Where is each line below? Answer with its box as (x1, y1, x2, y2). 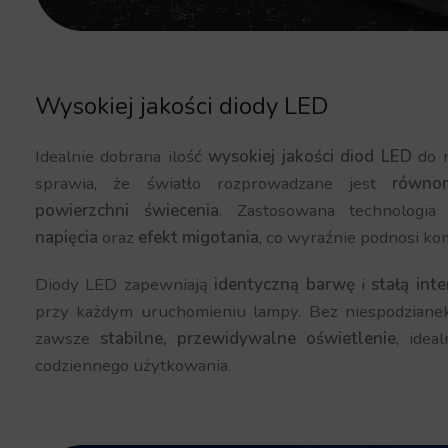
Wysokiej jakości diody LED (35, 90, 329, 123)
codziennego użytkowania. (35, 354, 232, 378)
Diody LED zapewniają (35, 273, 215, 297)
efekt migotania (138, 226, 260, 250)
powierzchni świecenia (35, 199, 219, 223)
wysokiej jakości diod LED (208, 145, 412, 169)
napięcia (35, 226, 99, 250)
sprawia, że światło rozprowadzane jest (35, 172, 393, 196)
